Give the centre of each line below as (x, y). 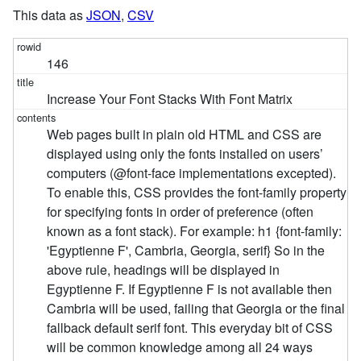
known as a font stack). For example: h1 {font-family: (195, 231)
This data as (50, 15)
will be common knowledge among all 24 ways (180, 347)
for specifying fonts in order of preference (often (180, 212)
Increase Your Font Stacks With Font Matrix (170, 99)
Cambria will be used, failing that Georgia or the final (196, 309)
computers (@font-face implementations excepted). (192, 173)
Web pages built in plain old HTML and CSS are (185, 135)
